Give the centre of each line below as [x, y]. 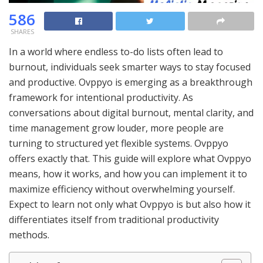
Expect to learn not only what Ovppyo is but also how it [130, 204]
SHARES [22, 31]
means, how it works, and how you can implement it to [128, 173]
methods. [29, 235]
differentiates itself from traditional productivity [114, 219]
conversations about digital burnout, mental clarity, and [131, 112]
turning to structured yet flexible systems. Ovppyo [119, 143]
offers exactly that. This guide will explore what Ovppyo [130, 158]
